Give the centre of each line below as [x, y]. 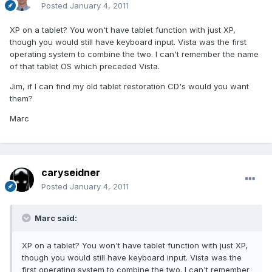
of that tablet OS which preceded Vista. [85, 66]
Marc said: [55, 218]
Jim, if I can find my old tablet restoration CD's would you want [129, 87]
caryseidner [71, 173]
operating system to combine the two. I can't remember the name [134, 54]
